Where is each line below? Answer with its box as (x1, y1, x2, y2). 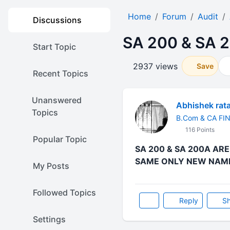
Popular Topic (33, 134, 87, 144)
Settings (33, 214, 66, 224)
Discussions (33, 15, 82, 25)
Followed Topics (33, 187, 96, 198)
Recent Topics (33, 68, 88, 79)
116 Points (183, 126, 215, 133)
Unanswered (31, 95, 82, 105)
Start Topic (33, 42, 76, 52)
